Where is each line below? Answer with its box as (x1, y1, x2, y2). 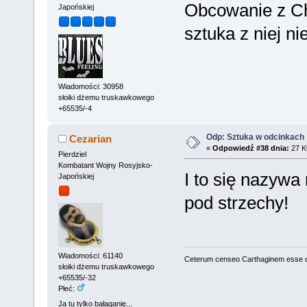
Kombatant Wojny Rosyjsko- (58, 160, 153, 169)
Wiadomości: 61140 (58, 251, 123, 260)
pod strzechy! (184, 192, 288, 213)
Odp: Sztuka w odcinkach (206, 132, 304, 142)
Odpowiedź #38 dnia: (212, 143, 289, 152)
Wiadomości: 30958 (58, 82, 123, 90)
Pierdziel (58, 149, 86, 158)
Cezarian (69, 132, 112, 145)
